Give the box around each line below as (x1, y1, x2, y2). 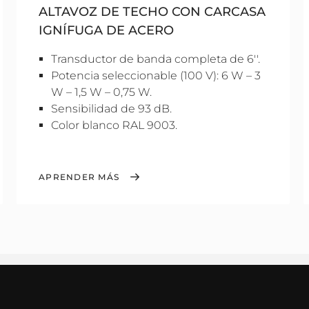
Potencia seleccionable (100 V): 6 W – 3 (51, 69, 261, 82)
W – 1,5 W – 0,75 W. (51, 86, 152, 99)
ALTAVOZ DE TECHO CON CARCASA (39, 4, 266, 19)
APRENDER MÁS (39, 172, 119, 182)
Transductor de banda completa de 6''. (51, 52, 260, 66)
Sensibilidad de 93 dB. (51, 102, 172, 115)
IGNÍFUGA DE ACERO (39, 23, 174, 38)
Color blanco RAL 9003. (51, 119, 177, 132)
